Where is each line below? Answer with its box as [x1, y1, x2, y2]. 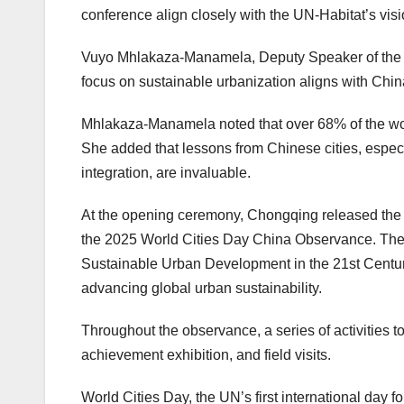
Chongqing [247, 207, 318, 224]
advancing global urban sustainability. [81, 280, 322, 297]
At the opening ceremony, [81, 207, 247, 224]
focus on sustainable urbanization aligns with [81, 74, 372, 90]
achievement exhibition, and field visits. [81, 347, 331, 363]
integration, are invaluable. [81, 165, 251, 181]
